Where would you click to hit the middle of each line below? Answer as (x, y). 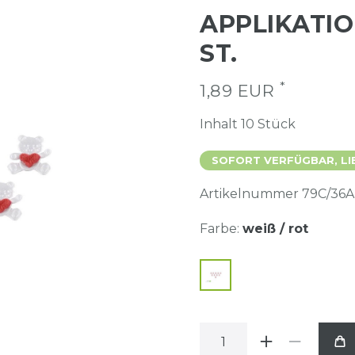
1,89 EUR (240, 91)
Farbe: (219, 229)
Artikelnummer (251, 194)
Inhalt (220, 124)
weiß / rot (275, 229)
